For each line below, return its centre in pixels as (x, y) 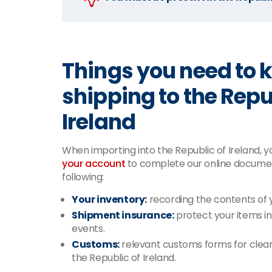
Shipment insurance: (123, 215)
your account (94, 164)
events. (88, 229)
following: (83, 177)
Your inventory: (109, 199)
